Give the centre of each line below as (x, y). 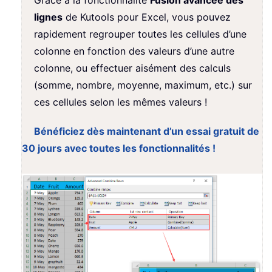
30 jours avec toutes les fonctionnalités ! (119, 148)
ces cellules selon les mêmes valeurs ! (121, 102)
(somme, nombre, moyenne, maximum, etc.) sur (143, 85)
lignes (48, 17)
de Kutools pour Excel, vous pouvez (147, 17)
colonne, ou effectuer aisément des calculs (132, 68)
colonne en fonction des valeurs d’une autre (134, 51)
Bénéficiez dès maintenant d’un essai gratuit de (147, 131)
